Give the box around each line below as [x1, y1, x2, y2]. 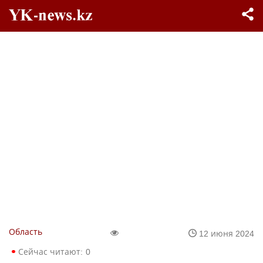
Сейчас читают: [18, 246, 83, 257]
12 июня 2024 [199, 227, 254, 239]
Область [9, 226, 42, 237]
